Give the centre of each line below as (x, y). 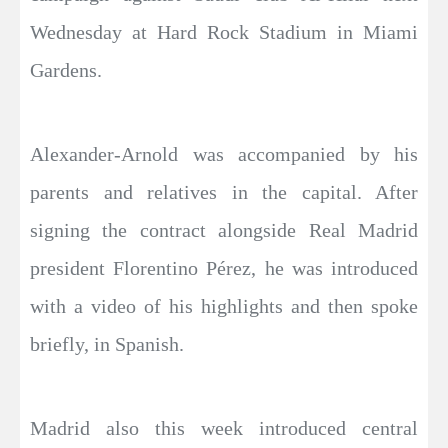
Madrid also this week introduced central (224, 427)
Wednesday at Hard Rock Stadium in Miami (224, 31)
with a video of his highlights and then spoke (224, 305)
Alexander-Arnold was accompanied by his (224, 153)
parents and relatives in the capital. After (224, 191)
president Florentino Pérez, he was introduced (224, 267)
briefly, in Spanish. (107, 343)
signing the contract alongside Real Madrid (224, 229)
